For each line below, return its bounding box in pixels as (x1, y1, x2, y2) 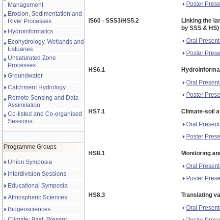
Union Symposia (8, 159, 52, 165)
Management (8, 1, 43, 8)
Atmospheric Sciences (8, 194, 67, 201)
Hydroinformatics (8, 28, 53, 35)
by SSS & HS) (181, 25, 219, 31)
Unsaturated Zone (8, 55, 56, 61)
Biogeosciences (8, 206, 51, 213)
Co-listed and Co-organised (8, 110, 82, 117)
